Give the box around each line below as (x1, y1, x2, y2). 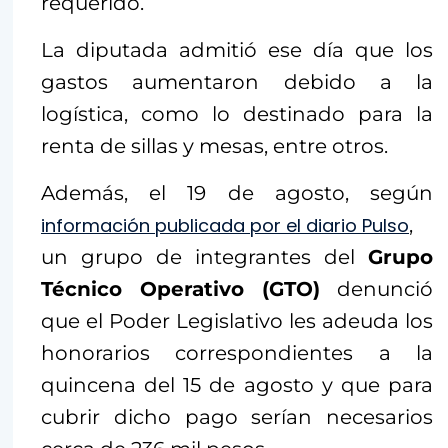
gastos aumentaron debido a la (41, 69, 433, 94)
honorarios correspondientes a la (41, 340, 433, 365)
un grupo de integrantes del (41, 244, 368, 269)
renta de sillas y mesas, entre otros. (41, 133, 388, 158)
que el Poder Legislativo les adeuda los (41, 308, 433, 333)
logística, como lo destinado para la (41, 101, 433, 126)
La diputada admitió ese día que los (41, 37, 433, 62)
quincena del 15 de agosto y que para (41, 372, 433, 397)
